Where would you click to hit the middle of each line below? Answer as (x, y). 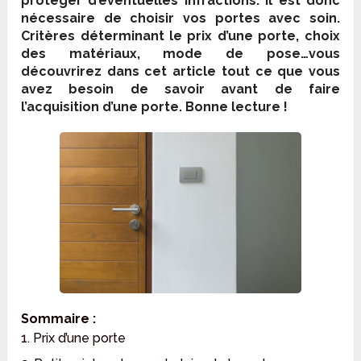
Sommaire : (59, 319)
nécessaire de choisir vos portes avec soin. (180, 19)
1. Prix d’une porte (74, 338)
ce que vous (295, 72)
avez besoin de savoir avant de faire (180, 89)
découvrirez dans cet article (121, 72)
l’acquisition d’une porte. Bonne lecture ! (155, 107)
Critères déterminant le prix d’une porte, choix (180, 36)
